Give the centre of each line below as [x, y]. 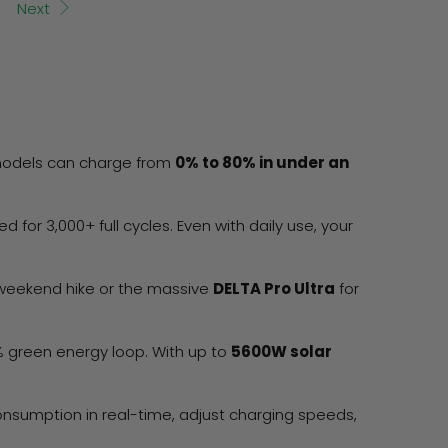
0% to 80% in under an [262, 163]
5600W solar [281, 352]
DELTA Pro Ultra [274, 289]
